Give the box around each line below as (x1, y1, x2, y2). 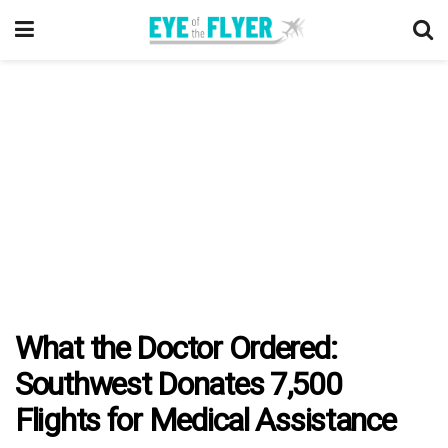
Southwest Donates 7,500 (15, 365, 342, 403)
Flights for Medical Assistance (15, 401, 396, 439)
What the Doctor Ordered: (15, 329, 337, 367)
